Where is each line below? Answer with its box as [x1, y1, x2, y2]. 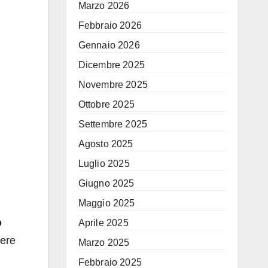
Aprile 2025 [78, 218, 129, 228]
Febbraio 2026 [78, 20, 142, 31]
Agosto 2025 [78, 139, 133, 149]
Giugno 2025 [78, 178, 135, 188]
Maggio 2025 [78, 198, 135, 208]
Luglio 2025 [78, 159, 130, 169]
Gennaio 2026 [78, 40, 140, 50]
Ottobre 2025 [78, 99, 135, 109]
